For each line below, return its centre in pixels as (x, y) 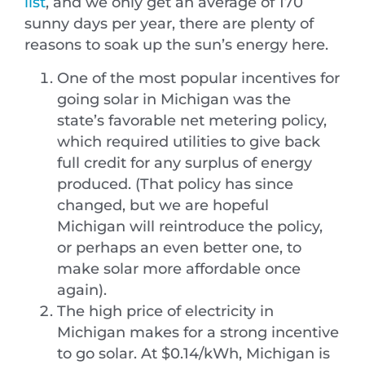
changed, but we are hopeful (163, 204)
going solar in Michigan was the (174, 99)
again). (82, 289)
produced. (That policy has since (175, 183)
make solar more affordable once (179, 268)
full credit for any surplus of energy (185, 162)
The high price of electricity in (165, 310)
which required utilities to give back (189, 141)
